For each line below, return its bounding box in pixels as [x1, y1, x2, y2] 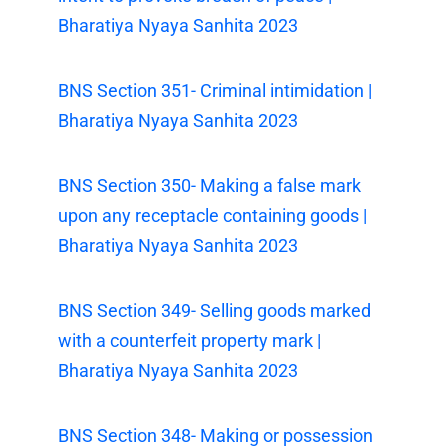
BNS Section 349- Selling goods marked [58, 299, 372, 321]
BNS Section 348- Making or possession [58, 424, 374, 446]
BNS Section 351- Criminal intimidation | [58, 79, 373, 101]
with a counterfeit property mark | [58, 329, 322, 351]
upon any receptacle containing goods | [58, 204, 368, 226]
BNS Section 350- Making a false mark [58, 174, 362, 196]
